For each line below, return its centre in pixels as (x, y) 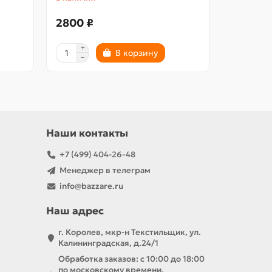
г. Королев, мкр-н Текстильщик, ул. (130, 233)
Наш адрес (75, 211)
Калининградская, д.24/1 (108, 243)
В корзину (137, 53)
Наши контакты (87, 134)
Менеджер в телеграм (105, 171)
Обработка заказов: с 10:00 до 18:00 (131, 259)
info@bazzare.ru (91, 186)
